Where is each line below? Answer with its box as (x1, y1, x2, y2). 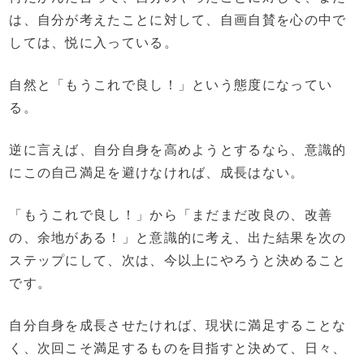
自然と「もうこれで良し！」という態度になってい (9, 77, 333, 93)
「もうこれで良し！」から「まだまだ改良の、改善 (9, 207, 333, 223)
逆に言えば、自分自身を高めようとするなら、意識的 (9, 142, 347, 158)
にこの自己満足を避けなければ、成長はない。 (9, 165, 305, 181)
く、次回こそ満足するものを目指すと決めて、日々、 (9, 340, 347, 357)
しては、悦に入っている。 (9, 35, 178, 51)
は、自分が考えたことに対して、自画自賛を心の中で (9, 12, 347, 28)
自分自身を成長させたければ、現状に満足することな (9, 318, 347, 334)
